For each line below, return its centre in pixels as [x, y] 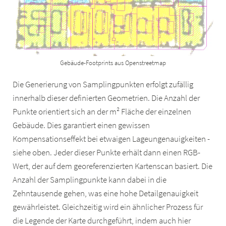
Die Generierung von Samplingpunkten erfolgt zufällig [103, 85]
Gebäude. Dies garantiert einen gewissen [81, 126]
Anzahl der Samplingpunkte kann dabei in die [90, 180]
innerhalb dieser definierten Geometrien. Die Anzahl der [106, 98]
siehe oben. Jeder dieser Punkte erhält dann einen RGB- [107, 153]
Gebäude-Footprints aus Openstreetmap [113, 63]
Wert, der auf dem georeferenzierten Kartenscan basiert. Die [113, 166]
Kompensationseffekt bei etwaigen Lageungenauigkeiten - [111, 139]
